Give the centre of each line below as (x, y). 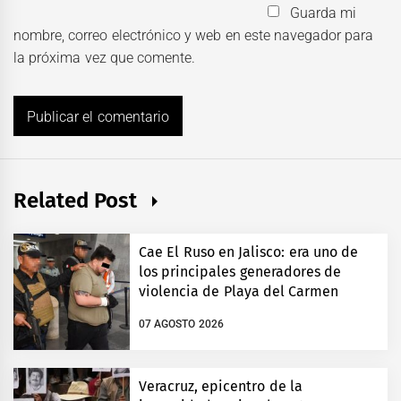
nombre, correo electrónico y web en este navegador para (194, 35)
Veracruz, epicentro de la (221, 386)
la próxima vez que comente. (105, 57)
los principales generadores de (240, 271)
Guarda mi (323, 13)
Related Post (78, 200)
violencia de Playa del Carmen (239, 291)
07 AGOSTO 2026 (181, 324)
